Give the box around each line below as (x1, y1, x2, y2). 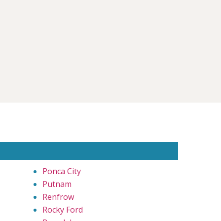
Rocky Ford (42, 204, 83, 215)
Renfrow (42, 191, 74, 202)
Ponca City (42, 165, 81, 177)
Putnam (42, 178, 72, 189)
